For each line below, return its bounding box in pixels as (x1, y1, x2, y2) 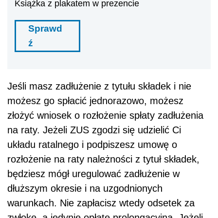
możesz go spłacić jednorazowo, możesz (7, 95, 183, 106)
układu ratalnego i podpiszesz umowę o (7, 139, 177, 150)
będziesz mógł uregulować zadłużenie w (7, 168, 180, 179)
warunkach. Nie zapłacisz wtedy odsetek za (7, 197, 195, 208)
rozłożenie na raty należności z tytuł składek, (7, 153, 200, 164)
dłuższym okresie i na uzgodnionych (7, 182, 163, 194)
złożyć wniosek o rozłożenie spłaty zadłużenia (7, 109, 203, 121)
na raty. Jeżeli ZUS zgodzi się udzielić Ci (7, 124, 181, 135)
